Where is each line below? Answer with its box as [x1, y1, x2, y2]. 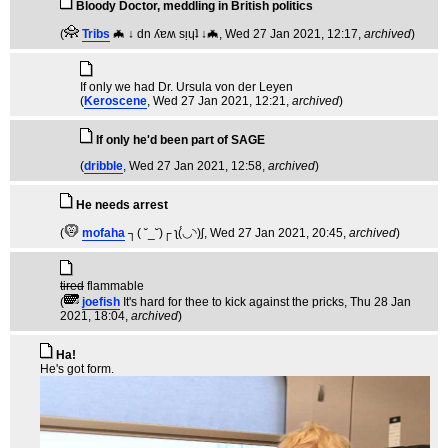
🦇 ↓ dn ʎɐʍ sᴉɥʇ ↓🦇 [113, 27, 219, 42]
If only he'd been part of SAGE [96, 133, 265, 148]
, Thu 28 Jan [344, 295, 411, 310]
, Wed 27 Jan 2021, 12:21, [147, 94, 292, 109]
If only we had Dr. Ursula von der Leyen [80, 80, 293, 95]
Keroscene [84, 94, 147, 109]
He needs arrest [76, 198, 168, 213]
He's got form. [40, 362, 114, 377]
